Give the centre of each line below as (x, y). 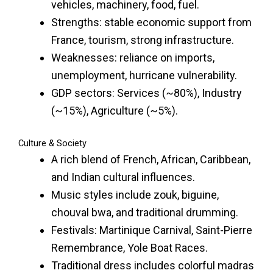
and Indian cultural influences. (123, 177)
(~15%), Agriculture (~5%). (115, 110)
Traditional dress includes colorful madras (153, 265)
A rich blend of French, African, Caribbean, (151, 159)
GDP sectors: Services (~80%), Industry (147, 93)
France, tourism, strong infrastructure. (143, 40)
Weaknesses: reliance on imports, (133, 57)
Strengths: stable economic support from (151, 22)
